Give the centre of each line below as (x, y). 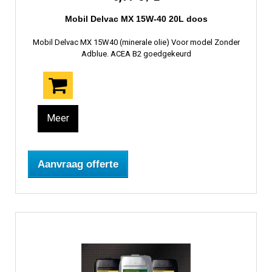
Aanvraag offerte (78, 165)
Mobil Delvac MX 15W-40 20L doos (136, 19)
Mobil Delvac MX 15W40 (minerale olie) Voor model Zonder (136, 42)
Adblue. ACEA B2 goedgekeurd (136, 54)
